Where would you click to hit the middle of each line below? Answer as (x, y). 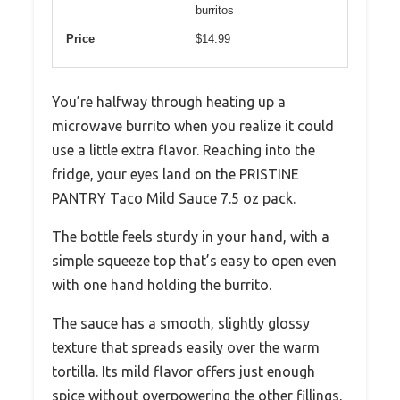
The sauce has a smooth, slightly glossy (181, 324)
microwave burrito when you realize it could (193, 126)
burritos (215, 11)
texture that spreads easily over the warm (186, 348)
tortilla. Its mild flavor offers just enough (183, 372)
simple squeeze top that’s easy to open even (194, 261)
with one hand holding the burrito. (162, 285)
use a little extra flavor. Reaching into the (183, 150)
